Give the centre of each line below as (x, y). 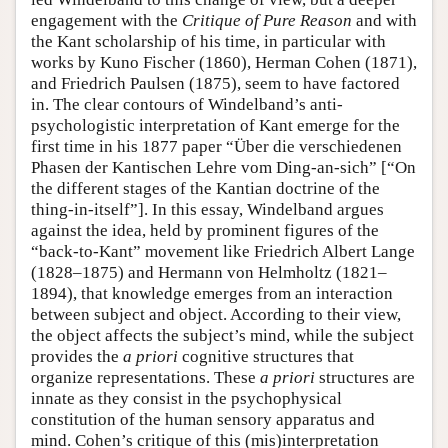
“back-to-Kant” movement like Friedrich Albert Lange (223, 251)
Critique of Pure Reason (267, 20)
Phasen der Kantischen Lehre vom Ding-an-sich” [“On (223, 167)
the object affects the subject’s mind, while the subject (222, 335)
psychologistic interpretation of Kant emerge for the (215, 125)
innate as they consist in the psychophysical (186, 398)
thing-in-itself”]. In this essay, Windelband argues (207, 209)
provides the (77, 356)
